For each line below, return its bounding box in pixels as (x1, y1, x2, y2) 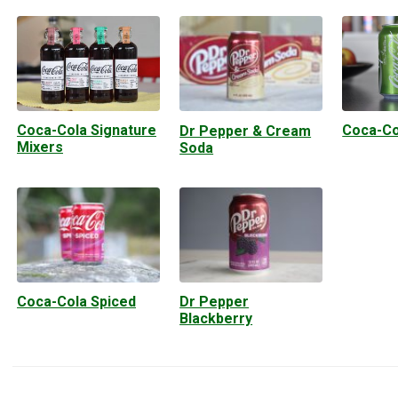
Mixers (17, 139, 63, 156)
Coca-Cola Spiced (17, 293, 136, 311)
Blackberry (179, 310, 253, 328)
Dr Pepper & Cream (179, 122, 312, 139)
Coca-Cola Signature (17, 122, 156, 139)
